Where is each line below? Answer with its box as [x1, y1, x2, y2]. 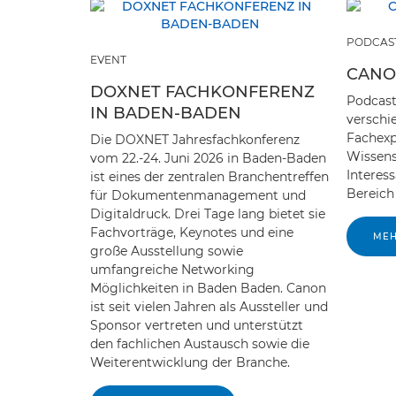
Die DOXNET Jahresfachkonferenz [90, 132, 300, 148]
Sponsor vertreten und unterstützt [90, 317, 303, 333]
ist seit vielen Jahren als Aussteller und [90, 299, 328, 315]
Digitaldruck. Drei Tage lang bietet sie [90, 206, 325, 222]
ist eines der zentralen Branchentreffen [90, 169, 329, 185]
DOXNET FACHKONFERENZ [90, 82, 315, 102]
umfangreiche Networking [90, 262, 255, 278]
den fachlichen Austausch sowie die [90, 336, 309, 352]
